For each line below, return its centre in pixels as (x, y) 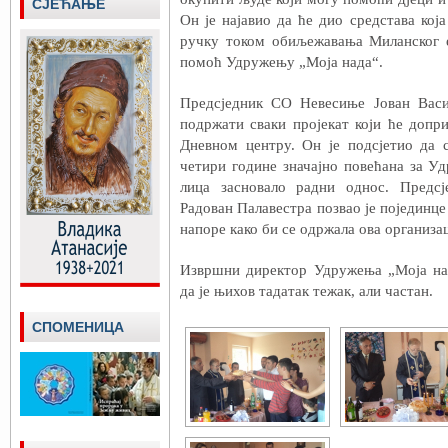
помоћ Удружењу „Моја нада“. (281, 62)
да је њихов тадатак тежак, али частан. (306, 291)
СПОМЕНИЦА (78, 327)
